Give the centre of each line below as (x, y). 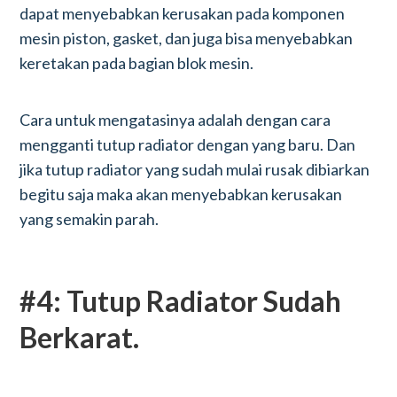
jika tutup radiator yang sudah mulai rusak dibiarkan (195, 169)
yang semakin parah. (90, 219)
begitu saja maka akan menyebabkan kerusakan (181, 194)
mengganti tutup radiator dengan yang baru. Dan (188, 144)
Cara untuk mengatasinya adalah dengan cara (175, 120)
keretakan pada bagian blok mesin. (137, 63)
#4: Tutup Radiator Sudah (181, 301)
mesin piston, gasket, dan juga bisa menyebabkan (187, 38)
